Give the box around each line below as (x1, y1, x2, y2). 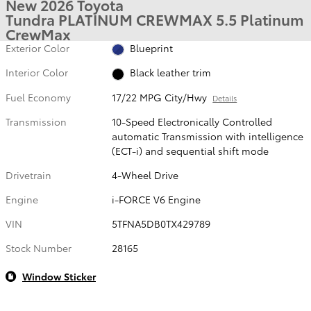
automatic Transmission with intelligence (112, 128, 304, 143)
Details (212, 92, 237, 103)
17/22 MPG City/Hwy (112, 90, 208, 104)
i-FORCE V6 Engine (112, 192, 201, 206)
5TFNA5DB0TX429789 (112, 216, 211, 230)
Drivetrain (6, 167, 51, 182)
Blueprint (129, 41, 173, 56)
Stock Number (6, 240, 72, 255)
